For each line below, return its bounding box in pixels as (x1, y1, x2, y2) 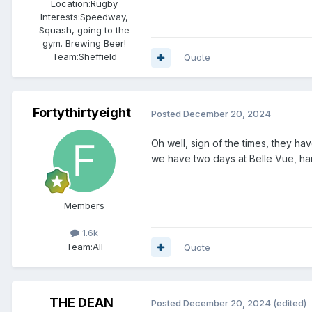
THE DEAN (49, 295, 114, 310)
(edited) (273, 297, 306, 309)
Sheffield (78, 51, 117, 63)
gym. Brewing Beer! (42, 38, 126, 49)
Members (64, 200, 104, 212)
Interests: (40, 11, 80, 23)
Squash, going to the (39, 24, 130, 36)
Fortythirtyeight (32, 105, 131, 120)
